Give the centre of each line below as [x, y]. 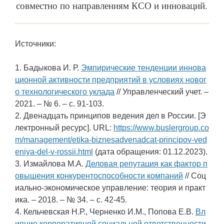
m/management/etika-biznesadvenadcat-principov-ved [111, 140]
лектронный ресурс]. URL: [64, 128]
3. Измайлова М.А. [50, 164]
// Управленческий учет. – [161, 92]
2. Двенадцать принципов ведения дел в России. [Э [110, 116]
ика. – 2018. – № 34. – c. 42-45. [71, 200]
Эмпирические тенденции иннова [143, 68]
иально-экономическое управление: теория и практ [110, 188]
